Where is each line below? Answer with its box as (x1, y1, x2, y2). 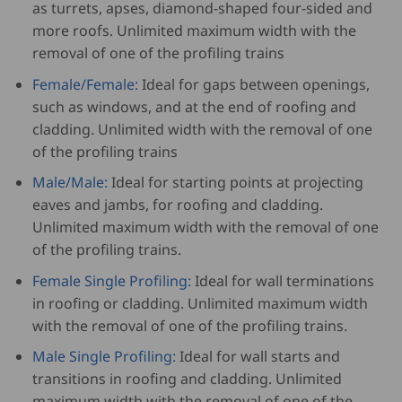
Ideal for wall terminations (190, 270, 374, 291)
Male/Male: (31, 172, 108, 193)
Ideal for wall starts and (175, 346, 340, 367)
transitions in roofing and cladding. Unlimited (31, 369, 342, 389)
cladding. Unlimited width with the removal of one (31, 118, 372, 139)
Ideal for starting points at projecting (107, 172, 363, 193)
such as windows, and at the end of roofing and (31, 96, 356, 117)
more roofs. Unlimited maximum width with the (31, 21, 356, 41)
